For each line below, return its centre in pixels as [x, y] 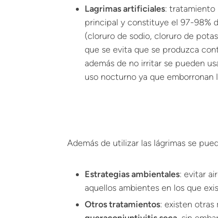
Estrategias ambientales [132, 174]
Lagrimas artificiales [125, 9]
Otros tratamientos [122, 204]
